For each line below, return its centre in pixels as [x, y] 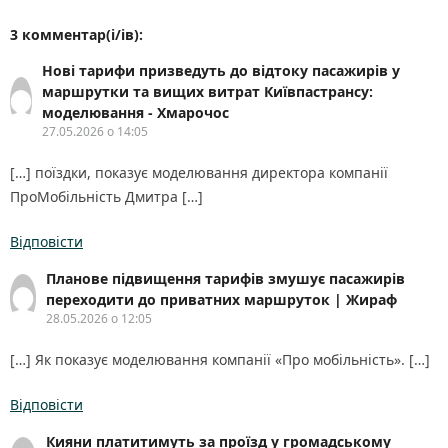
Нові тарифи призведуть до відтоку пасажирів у [220, 71]
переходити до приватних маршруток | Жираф [222, 300]
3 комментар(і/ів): [76, 35]
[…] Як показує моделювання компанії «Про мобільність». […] [220, 360]
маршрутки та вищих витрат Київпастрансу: [207, 92]
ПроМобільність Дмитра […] [106, 197]
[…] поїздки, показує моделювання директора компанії [199, 173]
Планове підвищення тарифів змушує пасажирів [226, 279]
